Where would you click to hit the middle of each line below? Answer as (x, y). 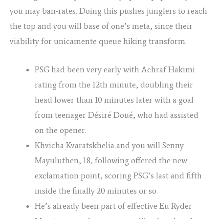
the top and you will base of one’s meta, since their (101, 26)
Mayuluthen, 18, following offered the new (111, 161)
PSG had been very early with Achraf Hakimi (115, 70)
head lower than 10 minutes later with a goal (114, 100)
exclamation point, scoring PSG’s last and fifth (118, 176)
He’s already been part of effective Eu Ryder (113, 206)
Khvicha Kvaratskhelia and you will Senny (109, 145)
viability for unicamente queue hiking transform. (98, 41)
